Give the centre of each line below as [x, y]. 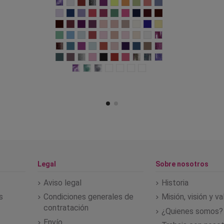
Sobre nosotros [182, 164]
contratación [66, 208]
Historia [175, 182]
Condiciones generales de [88, 197]
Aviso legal [62, 182]
